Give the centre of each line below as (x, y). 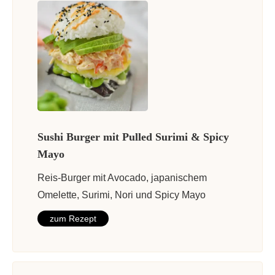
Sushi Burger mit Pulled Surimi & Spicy (133, 137)
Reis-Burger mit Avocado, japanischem (122, 178)
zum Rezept (73, 219)
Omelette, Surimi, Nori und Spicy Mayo (122, 195)
